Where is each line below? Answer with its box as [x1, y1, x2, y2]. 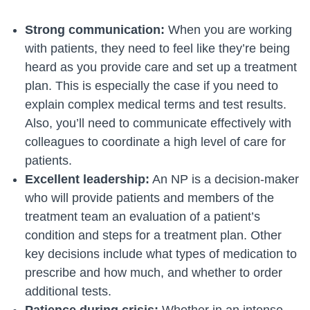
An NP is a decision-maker [149, 172, 299, 186]
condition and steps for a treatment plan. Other [25, 228, 282, 242]
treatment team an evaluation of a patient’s [25, 210, 260, 224]
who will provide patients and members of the [25, 191, 274, 205]
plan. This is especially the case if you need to [25, 79, 278, 93]
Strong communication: [25, 23, 165, 37]
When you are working [165, 23, 292, 37]
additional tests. [25, 284, 111, 298]
